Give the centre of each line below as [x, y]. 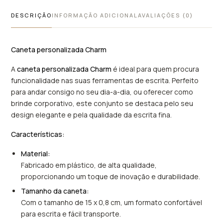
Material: [36, 154]
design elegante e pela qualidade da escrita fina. [92, 115]
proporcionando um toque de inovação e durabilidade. [111, 177]
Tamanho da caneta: [55, 191]
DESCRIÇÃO [32, 15]
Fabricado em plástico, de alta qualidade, [89, 165]
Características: [38, 134]
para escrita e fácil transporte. [71, 214]
